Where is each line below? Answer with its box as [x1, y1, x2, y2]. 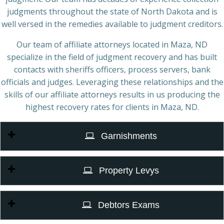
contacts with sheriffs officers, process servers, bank [13, 64, 210, 75]
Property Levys [96, 165, 159, 175]
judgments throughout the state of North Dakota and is [6, 6, 217, 17]
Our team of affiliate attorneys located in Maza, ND [16, 39, 207, 50]
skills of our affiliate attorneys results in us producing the [4, 89, 220, 100]
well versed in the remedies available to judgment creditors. [1, 18, 223, 29]
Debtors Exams [95, 200, 159, 210]
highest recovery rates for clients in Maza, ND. [25, 101, 199, 112]
